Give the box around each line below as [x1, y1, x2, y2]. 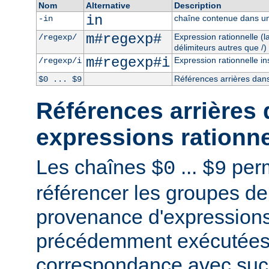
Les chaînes [36, 155, 151, 178]
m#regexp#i [85, 54, 170, 71]
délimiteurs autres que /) [174, 42, 267, 52]
